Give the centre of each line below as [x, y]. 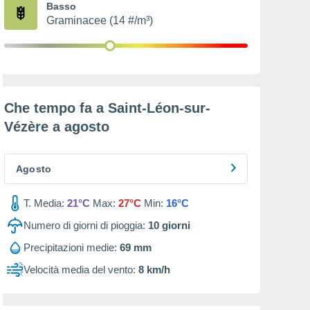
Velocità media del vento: [80, 270]
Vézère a [34, 127]
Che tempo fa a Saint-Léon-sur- [107, 108]
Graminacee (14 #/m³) [100, 20]
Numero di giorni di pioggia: [84, 225]
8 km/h [154, 270]
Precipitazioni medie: [70, 247]
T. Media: [44, 203]
